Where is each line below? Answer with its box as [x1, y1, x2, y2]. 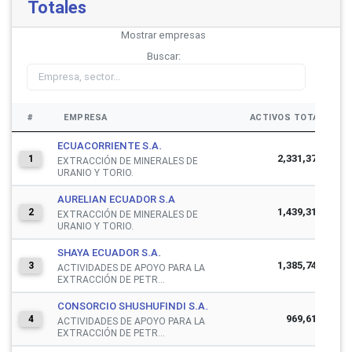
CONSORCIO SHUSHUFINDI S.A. [57, 299, 208, 313]
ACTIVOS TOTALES [249, 111, 335, 123]
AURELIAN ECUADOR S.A [57, 192, 175, 206]
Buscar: [146, 49, 181, 63]
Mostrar [121, 28, 159, 42]
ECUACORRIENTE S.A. [57, 138, 162, 152]
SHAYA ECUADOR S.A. [57, 245, 161, 259]
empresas [159, 28, 206, 42]
